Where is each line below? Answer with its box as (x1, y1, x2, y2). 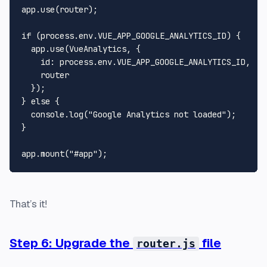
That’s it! (10, 197, 47, 210)
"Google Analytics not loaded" (88, 108, 226, 120)
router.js (136, 237, 195, 250)
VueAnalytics (69, 43, 126, 54)
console (31, 108, 64, 120)
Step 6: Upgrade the (10, 235, 133, 251)
